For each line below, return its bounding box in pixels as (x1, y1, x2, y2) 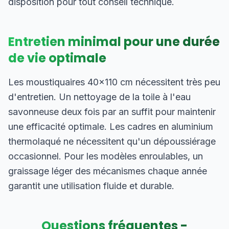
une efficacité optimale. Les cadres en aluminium (8, 121, 213, 132)
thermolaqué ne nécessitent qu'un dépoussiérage (8, 136, 216, 147)
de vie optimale (8, 50, 106, 66)
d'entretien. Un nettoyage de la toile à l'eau (8, 91, 191, 102)
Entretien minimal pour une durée (8, 33, 220, 50)
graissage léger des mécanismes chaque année (8, 166, 207, 176)
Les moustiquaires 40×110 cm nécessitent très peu (8, 77, 220, 87)
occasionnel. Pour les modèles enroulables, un (8, 151, 203, 162)
